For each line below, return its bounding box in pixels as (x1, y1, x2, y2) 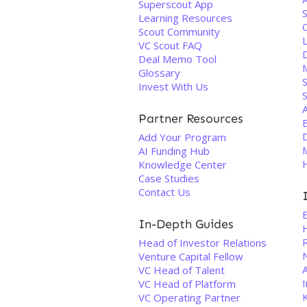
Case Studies (138, 171, 199, 185)
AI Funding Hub (138, 144, 210, 158)
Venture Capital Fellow (138, 249, 243, 263)
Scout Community (138, 25, 220, 38)
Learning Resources (138, 11, 232, 25)
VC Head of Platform (138, 277, 236, 291)
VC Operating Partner (138, 291, 241, 304)
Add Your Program (138, 130, 226, 144)
